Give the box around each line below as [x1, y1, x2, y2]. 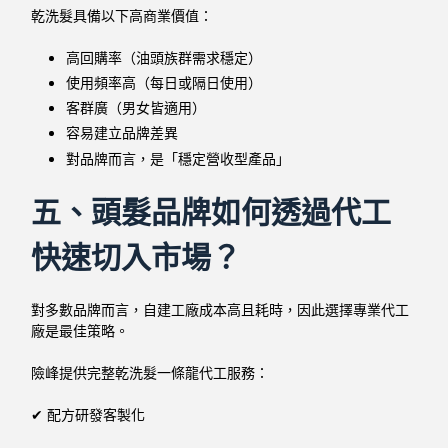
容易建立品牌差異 [66, 125, 179, 142]
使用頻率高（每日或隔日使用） [66, 75, 263, 92]
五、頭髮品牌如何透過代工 [31, 195, 392, 229]
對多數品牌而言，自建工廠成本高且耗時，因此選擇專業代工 [31, 301, 410, 318]
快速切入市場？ [31, 240, 242, 274]
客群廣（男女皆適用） [66, 100, 207, 117]
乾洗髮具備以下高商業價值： [31, 7, 214, 24]
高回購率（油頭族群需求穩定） [66, 49, 263, 66]
